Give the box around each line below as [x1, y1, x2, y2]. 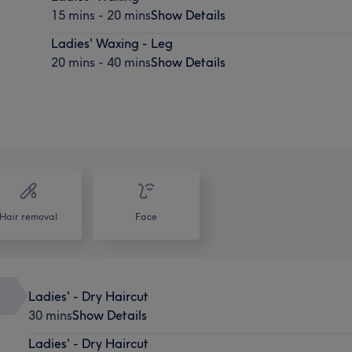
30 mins [27, 306, 72, 323]
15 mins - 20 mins [51, 6, 152, 23]
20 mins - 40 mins [51, 53, 152, 70]
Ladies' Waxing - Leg [51, 35, 174, 51]
